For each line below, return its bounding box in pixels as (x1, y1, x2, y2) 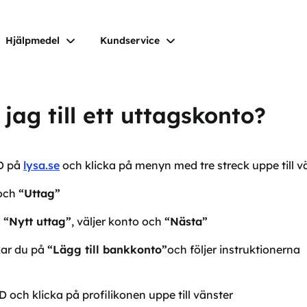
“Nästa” (164, 214, 208, 228)
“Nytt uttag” (3, 214, 71, 228)
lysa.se (23, 158, 60, 172)
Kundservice (100, 34, 160, 47)
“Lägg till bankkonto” (47, 243, 167, 256)
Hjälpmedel (5, 34, 60, 47)
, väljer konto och (71, 214, 164, 228)
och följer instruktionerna (167, 243, 303, 256)
